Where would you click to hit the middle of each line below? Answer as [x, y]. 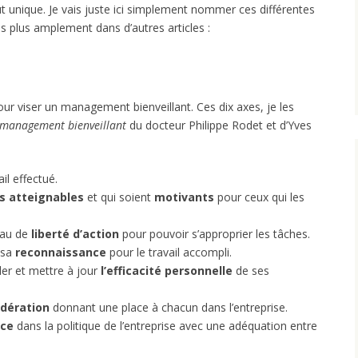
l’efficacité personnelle [167, 270]
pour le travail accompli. [169, 252]
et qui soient [119, 197]
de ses [251, 270]
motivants [184, 197]
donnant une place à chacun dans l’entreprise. [169, 307]
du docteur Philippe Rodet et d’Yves [219, 125]
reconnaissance [61, 252]
